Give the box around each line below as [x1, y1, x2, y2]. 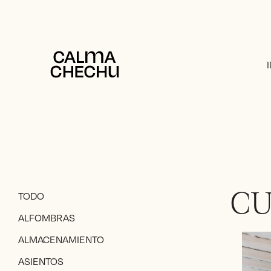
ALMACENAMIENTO [18, 232, 104, 247]
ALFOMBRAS [18, 211, 75, 225]
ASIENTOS [18, 254, 64, 269]
